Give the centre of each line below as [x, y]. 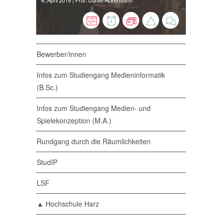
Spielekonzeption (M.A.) [74, 120]
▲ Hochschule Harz [68, 204]
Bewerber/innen [61, 54]
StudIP [47, 162]
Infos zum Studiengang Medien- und [94, 108]
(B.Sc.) [47, 87]
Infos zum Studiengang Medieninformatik [101, 75]
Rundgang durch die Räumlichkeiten [94, 141]
